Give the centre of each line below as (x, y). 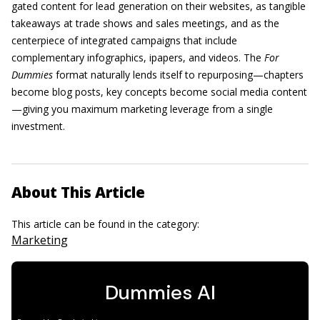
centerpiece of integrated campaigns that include (124, 40)
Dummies (32, 75)
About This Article (78, 192)
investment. (38, 126)
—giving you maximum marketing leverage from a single (142, 109)
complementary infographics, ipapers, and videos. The (138, 57)
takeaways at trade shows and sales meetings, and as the (145, 23)
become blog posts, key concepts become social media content (159, 92)
